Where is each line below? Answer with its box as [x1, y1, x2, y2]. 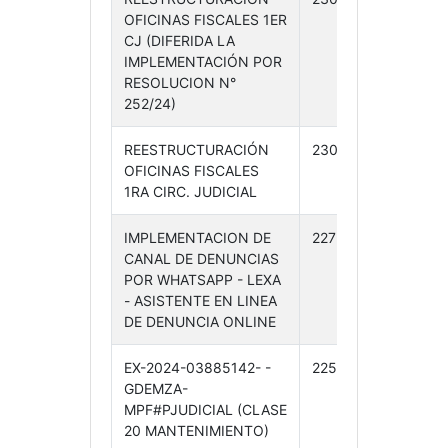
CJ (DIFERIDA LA [123, 32, 235, 49]
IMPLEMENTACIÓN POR [123, 53, 282, 70]
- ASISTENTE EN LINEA [123, 292, 277, 309]
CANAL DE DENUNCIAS [123, 250, 279, 267]
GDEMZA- [123, 380, 188, 397]
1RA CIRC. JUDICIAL [123, 183, 257, 200]
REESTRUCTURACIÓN [123, 141, 269, 158]
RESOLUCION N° [123, 74, 236, 91]
